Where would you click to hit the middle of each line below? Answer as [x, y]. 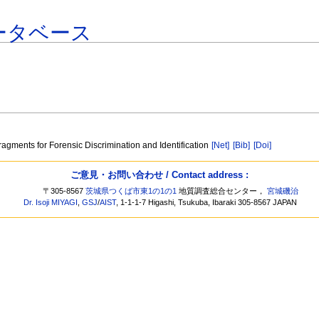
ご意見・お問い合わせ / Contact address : [159, 174]
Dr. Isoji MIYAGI [51, 203]
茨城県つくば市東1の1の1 [131, 191]
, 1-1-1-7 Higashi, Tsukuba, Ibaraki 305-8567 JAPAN [207, 203]
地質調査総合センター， [222, 191]
